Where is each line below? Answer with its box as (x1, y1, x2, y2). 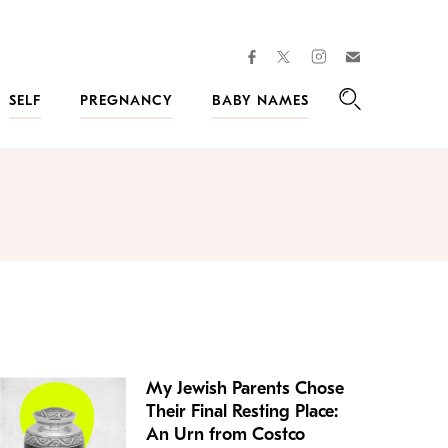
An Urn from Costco (146, 424, 305, 446)
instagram (325, 47, 386, 65)
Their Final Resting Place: (146, 401, 338, 423)
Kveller (360, 64, 407, 82)
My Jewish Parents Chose (146, 378, 344, 400)
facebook (255, 47, 313, 65)
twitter (290, 48, 330, 66)
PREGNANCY (80, 92, 173, 110)
